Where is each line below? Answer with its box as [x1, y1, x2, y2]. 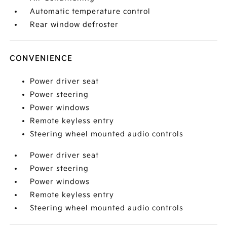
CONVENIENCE [10, 54, 73, 63]
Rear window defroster [30, 20, 119, 29]
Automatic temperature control [30, 7, 151, 16]
